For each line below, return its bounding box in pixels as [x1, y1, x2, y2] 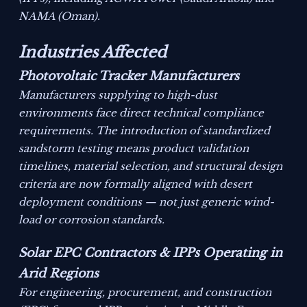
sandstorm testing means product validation [19, 142, 249, 156]
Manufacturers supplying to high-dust [19, 88, 218, 102]
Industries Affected [19, 42, 167, 62]
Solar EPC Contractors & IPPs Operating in [19, 245, 283, 261]
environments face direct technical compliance [19, 106, 265, 120]
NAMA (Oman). [19, 10, 101, 23]
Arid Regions [19, 266, 99, 282]
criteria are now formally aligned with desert [19, 177, 253, 191]
